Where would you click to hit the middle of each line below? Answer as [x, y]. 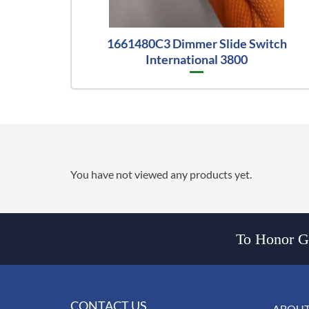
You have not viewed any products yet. [161, 174]
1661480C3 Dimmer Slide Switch [197, 44]
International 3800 [197, 60]
